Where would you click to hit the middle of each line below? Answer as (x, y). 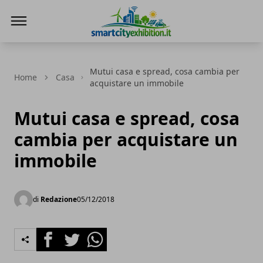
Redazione (59, 199)
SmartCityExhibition (134, 44)
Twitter (75, 234)
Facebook (57, 234)
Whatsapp (105, 234)
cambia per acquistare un (126, 139)
